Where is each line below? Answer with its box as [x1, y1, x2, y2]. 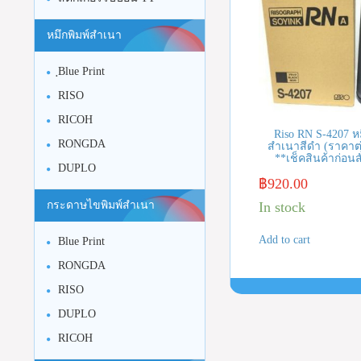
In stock [258, 198, 305, 215]
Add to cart [258, 233, 310, 246]
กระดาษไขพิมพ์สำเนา [47, 199, 155, 211]
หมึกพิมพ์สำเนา [47, 29, 122, 41]
